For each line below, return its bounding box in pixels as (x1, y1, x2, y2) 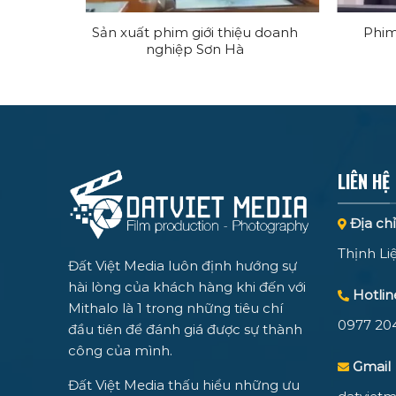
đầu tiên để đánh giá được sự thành (68, 320, 302, 338)
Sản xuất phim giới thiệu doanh (92, 24, 299, 42)
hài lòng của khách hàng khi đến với (68, 278, 306, 295)
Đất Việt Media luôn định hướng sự (68, 256, 297, 274)
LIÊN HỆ (338, 168, 390, 195)
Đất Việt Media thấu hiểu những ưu (68, 376, 300, 393)
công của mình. (68, 341, 172, 359)
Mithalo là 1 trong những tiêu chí (68, 299, 283, 316)
